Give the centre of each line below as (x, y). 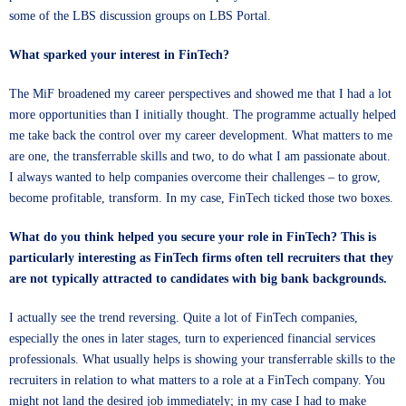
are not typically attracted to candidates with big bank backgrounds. (198, 279)
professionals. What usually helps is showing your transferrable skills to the (202, 359)
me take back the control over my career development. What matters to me (201, 135)
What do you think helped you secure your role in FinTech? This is (193, 237)
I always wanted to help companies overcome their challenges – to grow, (195, 177)
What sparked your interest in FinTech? (119, 55)
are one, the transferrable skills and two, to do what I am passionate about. (200, 156)
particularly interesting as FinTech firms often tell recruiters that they (201, 258)
